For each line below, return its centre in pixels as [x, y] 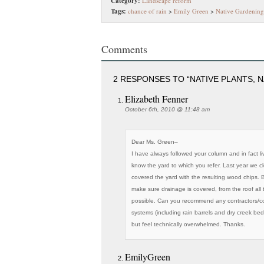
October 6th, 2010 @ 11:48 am [167, 109]
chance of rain [147, 11]
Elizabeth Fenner [156, 99]
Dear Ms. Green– [155, 142]
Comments [124, 49]
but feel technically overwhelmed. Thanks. [188, 224]
